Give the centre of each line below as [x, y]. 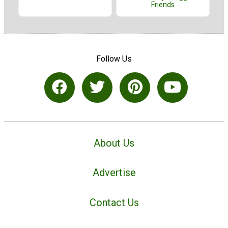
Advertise [114, 173]
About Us [114, 143]
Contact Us [114, 203]
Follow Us [114, 59]
